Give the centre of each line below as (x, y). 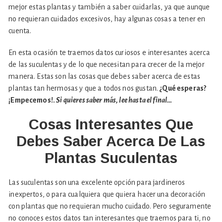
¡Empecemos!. (32, 100)
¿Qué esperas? (183, 88)
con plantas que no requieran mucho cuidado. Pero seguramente (110, 206)
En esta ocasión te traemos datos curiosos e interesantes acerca (109, 53)
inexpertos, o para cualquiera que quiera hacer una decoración (107, 194)
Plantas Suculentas (111, 158)
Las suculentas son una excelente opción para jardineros (97, 183)
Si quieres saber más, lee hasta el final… (114, 100)
